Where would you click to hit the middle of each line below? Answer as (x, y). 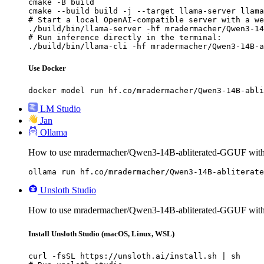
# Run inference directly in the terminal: (125, 37)
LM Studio (60, 109)
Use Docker (47, 68)
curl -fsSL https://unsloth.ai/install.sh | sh (134, 256)
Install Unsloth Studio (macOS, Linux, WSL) (101, 233)
